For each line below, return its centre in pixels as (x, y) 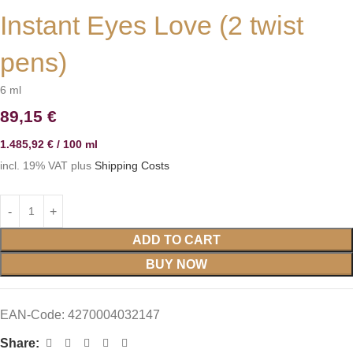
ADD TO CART (176, 240)
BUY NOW (176, 265)
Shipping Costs (132, 166)
